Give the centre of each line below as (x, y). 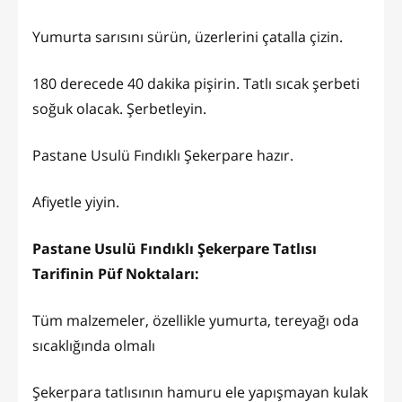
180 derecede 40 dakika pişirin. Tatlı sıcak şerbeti (196, 84)
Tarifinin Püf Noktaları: (116, 274)
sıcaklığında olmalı (94, 346)
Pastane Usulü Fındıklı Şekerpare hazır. (163, 156)
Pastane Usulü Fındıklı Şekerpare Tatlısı (175, 249)
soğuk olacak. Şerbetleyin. (121, 109)
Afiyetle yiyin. (78, 202)
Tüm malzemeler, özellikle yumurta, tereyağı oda (196, 321)
